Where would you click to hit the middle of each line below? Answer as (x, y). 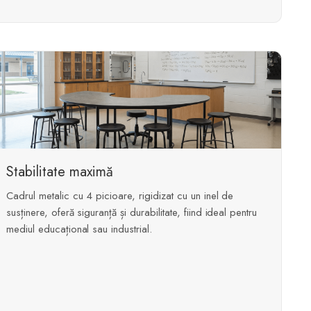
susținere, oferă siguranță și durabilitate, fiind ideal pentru (132, 213)
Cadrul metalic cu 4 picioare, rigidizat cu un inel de (120, 196)
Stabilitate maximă (60, 172)
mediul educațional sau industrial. (79, 229)
